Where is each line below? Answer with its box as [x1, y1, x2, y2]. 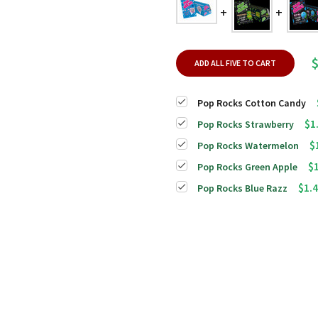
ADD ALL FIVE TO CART [194, 57, 276, 68]
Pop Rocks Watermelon [197, 138, 299, 152]
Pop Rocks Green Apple [197, 160, 297, 173]
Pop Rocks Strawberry [197, 117, 294, 131]
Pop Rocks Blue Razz [197, 181, 287, 194]
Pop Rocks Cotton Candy [197, 96, 306, 109]
